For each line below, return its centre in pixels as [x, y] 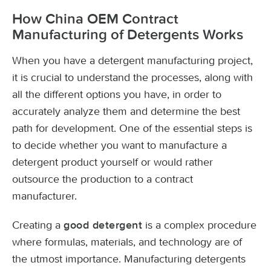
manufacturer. [44, 196]
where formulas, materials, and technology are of [127, 242]
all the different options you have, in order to [117, 94]
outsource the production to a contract [103, 179]
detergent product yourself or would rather [113, 162]
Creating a [38, 225]
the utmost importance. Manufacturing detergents [129, 259]
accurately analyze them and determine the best [126, 111]
